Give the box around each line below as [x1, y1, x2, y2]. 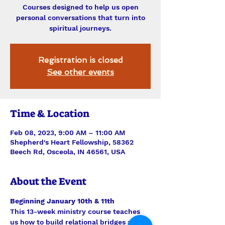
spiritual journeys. [49, 24, 111, 32]
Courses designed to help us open [22, 3, 139, 11]
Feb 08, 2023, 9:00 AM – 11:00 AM [10, 129, 125, 137]
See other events [47, 67, 114, 77]
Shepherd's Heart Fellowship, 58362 [10, 138, 134, 146]
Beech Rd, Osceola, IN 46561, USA [10, 148, 125, 156]
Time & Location [10, 107, 89, 120]
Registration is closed [38, 55, 123, 65]
